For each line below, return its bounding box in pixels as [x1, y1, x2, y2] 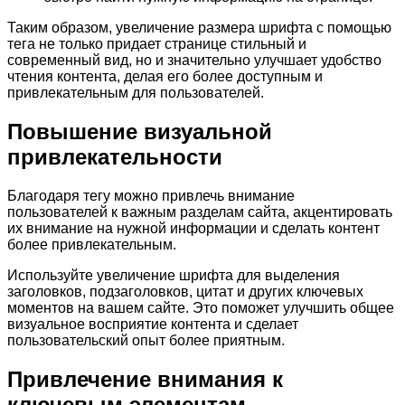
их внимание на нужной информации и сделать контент [7, 221, 380, 237]
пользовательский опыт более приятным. [7, 333, 285, 349]
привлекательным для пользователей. [7, 85, 264, 101]
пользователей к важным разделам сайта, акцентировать [7, 204, 392, 221]
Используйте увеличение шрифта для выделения [7, 268, 340, 284]
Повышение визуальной [7, 119, 272, 145]
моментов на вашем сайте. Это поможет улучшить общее [7, 300, 394, 316]
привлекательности [7, 145, 222, 170]
